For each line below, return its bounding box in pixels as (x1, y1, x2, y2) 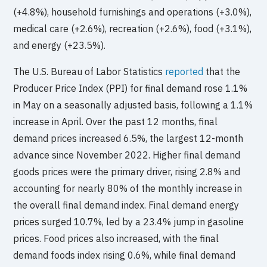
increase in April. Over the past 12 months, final (13, 115, 218, 128)
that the (203, 65, 241, 77)
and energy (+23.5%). (13, 39, 106, 51)
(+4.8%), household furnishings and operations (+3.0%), (13, 5, 252, 18)
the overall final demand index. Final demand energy (13, 198, 240, 211)
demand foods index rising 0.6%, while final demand (13, 249, 236, 261)
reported (165, 65, 204, 77)
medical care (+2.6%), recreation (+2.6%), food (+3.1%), (13, 22, 252, 35)
